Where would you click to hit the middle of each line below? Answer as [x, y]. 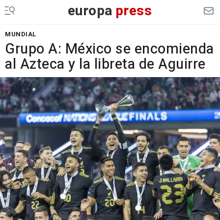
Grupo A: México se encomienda [110, 49]
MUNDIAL [21, 34]
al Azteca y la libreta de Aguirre [105, 64]
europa [90, 11]
